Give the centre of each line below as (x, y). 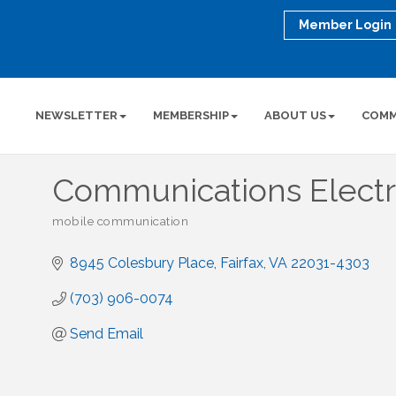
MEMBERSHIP (191, 115)
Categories (82, 231)
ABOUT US (296, 115)
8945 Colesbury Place (142, 263)
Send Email (107, 334)
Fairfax (242, 263)
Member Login (346, 25)
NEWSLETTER (77, 115)
